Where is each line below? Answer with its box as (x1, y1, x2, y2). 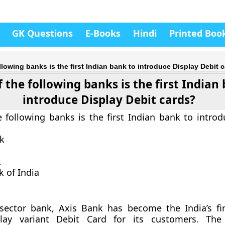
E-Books (85, 27, 121, 39)
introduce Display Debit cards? (22, 92, 195, 107)
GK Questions (12, 27, 73, 39)
